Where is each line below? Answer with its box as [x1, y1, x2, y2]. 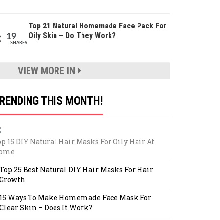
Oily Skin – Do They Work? [28, 31, 116, 40]
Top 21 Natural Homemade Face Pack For [28, 21, 166, 30]
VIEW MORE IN [18, 65, 78, 77]
